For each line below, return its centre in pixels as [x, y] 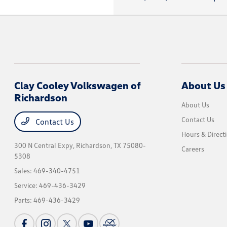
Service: [27, 185]
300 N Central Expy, [45, 145]
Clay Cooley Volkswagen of [78, 85]
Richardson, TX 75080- [111, 145]
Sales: [24, 171]
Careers [193, 149]
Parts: [24, 200]
